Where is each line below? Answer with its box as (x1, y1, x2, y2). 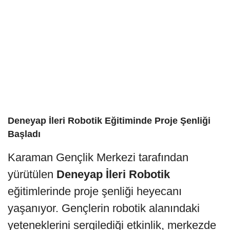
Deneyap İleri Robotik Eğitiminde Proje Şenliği (8, 115, 210, 126)
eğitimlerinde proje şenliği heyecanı (8, 184, 182, 198)
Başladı (8, 128, 41, 139)
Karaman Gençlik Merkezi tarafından (8, 150, 188, 164)
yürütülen (8, 167, 56, 181)
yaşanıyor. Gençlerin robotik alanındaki (8, 201, 200, 215)
